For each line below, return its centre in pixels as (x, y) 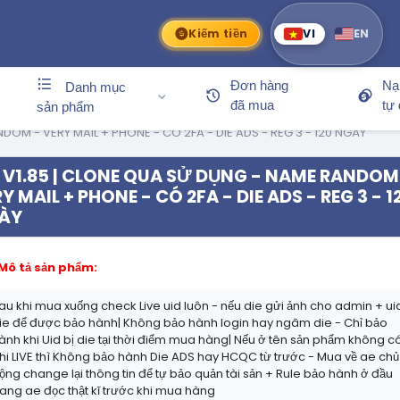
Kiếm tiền (218, 33)
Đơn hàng (260, 86)
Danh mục (94, 87)
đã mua (253, 105)
